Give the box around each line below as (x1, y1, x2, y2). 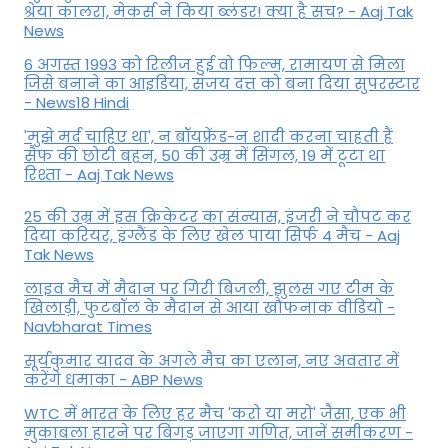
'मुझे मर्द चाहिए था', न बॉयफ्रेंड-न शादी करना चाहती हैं (24, 126, 393, 148)
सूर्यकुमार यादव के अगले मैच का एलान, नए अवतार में (24, 349, 399, 371)
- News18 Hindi (24, 92, 129, 114)
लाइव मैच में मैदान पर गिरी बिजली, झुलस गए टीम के (24, 277, 394, 299)
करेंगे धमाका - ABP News (24, 368, 203, 390)
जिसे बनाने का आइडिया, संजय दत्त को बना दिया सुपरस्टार (24, 73, 420, 95)
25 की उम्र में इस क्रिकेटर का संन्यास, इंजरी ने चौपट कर (24, 205, 411, 227)
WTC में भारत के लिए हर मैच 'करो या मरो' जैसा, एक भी (24, 402, 406, 424)
